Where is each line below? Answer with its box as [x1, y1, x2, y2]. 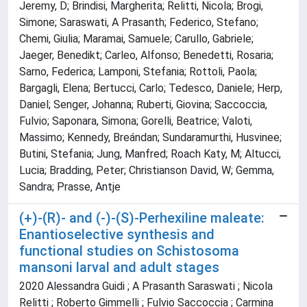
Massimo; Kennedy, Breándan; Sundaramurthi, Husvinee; [19, 131, 282, 145]
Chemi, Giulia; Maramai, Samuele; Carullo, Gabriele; [19, 32, 254, 46]
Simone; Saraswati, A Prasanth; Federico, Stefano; [19, 16, 258, 29]
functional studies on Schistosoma [19, 243, 239, 260]
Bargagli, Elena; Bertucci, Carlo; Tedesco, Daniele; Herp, [19, 82, 282, 95]
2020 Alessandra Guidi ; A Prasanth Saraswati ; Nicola [19, 280, 273, 293]
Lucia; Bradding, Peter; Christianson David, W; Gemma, [19, 164, 274, 177]
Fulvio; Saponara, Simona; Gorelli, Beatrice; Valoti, [19, 114, 252, 128]
